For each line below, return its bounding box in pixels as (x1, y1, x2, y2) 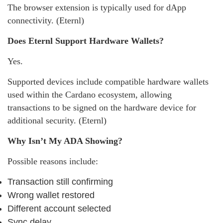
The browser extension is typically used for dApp (7, 2, 186, 12)
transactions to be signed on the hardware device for (7, 102, 196, 112)
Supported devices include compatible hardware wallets (7, 76, 209, 87)
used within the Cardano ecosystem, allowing (7, 89, 172, 100)
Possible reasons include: (7, 156, 98, 166)
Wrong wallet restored (7, 190, 95, 200)
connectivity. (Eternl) (7, 15, 84, 25)
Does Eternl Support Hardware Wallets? (7, 35, 164, 46)
